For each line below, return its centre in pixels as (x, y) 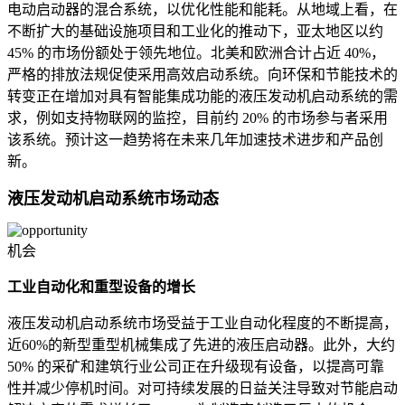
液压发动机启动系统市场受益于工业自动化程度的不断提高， (202, 324)
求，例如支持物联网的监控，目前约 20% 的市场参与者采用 (198, 118)
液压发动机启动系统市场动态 (113, 199)
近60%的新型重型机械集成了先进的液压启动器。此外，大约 (201, 345)
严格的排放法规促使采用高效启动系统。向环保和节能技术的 (202, 75)
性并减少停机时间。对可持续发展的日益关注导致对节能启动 (202, 389)
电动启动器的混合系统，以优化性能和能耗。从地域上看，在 (202, 10)
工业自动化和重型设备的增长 (101, 287)
